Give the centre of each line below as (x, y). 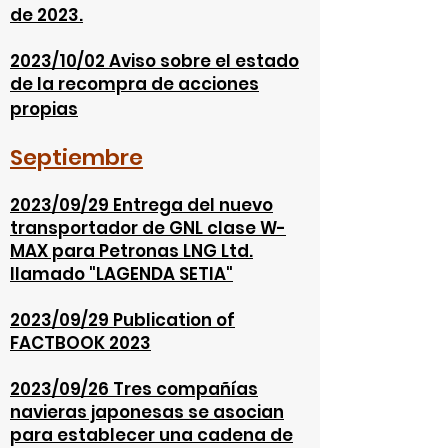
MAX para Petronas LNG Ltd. (131, 251)
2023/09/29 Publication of (122, 320)
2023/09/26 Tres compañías (134, 389)
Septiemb (65, 157)
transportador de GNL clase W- (148, 228)
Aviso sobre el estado (204, 61)
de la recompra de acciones (134, 84)
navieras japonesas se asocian (147, 412)
